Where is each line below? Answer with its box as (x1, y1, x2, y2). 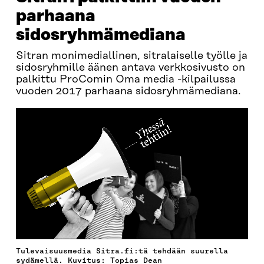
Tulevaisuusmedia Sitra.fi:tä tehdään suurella (15, 246, 228, 255)
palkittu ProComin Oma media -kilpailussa (15, 74, 236, 85)
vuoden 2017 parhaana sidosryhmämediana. (15, 85, 241, 97)
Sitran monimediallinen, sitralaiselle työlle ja (15, 50, 247, 62)
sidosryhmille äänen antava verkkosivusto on (15, 62, 245, 74)
